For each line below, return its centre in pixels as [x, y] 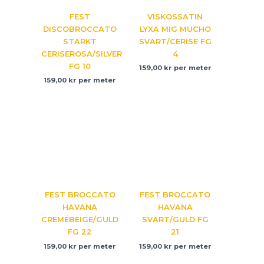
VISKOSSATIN [175, 16]
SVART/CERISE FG [175, 41]
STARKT [80, 41]
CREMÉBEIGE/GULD [80, 220]
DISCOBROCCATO [80, 29]
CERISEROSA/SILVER [82, 54]
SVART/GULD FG [175, 220]
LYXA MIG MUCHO [175, 29]
